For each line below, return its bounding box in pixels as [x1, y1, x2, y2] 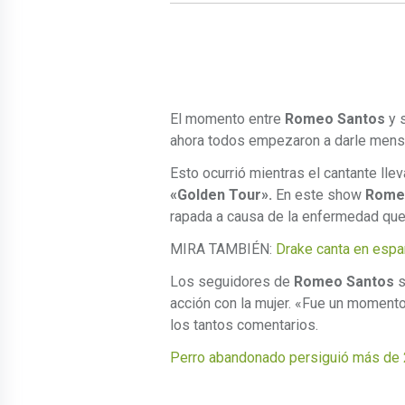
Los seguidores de [170, 273, 294, 291]
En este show [272, 186, 365, 204]
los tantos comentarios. [170, 316, 318, 334]
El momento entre [170, 110, 285, 128]
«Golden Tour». [170, 186, 272, 204]
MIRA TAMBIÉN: [170, 240, 272, 259]
